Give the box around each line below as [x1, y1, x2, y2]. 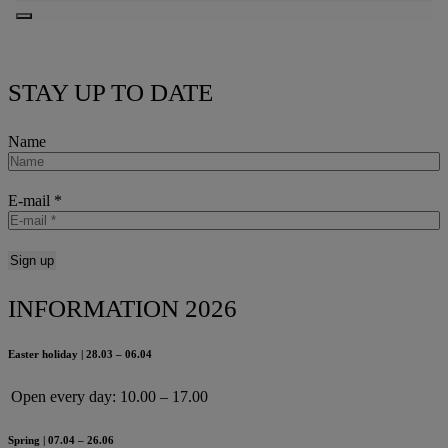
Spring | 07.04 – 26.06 [8, 433, 114, 446]
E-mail [8, 191, 54, 209]
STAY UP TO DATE [8, 78, 213, 106]
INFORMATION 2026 [8, 294, 237, 322]
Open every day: [11, 387, 116, 405]
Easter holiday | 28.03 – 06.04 [8, 347, 152, 360]
